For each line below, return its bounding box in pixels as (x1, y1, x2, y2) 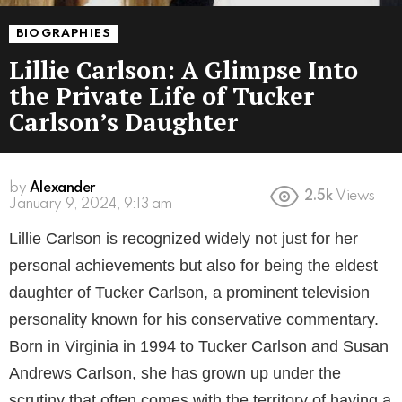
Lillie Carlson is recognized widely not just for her (9, 229, 358, 248)
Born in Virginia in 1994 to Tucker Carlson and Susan (9, 336, 389, 355)
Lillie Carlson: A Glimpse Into (9, 53, 358, 86)
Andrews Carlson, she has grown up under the (9, 363, 341, 382)
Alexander (29, 180, 95, 196)
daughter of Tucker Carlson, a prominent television (9, 283, 370, 301)
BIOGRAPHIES (16, 27, 112, 39)
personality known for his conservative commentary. (9, 310, 379, 328)
